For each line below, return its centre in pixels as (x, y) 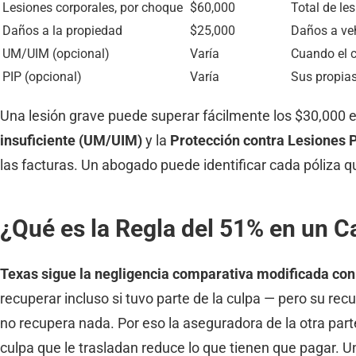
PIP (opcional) (42, 76)
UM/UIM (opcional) (56, 53)
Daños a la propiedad (62, 30)
